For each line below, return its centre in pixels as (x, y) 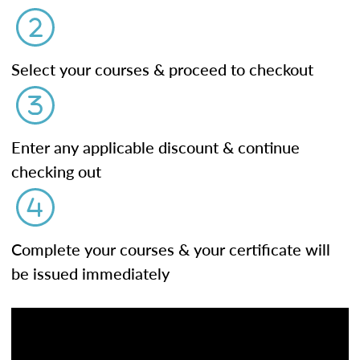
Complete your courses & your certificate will (171, 249)
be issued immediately (90, 273)
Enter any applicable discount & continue (155, 147)
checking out (56, 171)
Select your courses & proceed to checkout (162, 69)
